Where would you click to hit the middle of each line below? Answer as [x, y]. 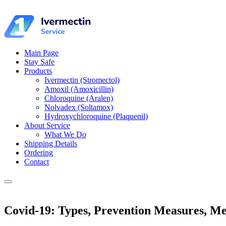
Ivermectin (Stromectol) [82, 80]
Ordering [39, 153]
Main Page [41, 53]
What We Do [65, 134]
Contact [37, 162]
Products [38, 71]
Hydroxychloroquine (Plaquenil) [96, 116]
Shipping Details [51, 144]
